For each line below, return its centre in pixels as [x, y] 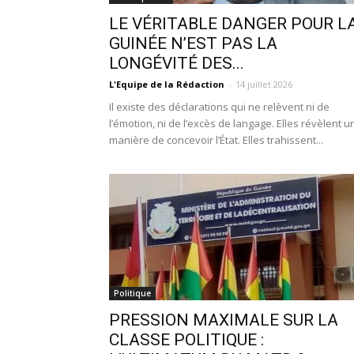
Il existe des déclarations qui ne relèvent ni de [219, 107]
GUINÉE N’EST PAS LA [193, 43]
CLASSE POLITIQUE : [186, 340]
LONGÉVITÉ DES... [177, 63]
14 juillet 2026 [264, 84]
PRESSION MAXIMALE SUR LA [224, 320]
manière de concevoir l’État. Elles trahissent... [216, 140]
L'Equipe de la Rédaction [167, 84]
